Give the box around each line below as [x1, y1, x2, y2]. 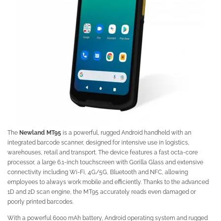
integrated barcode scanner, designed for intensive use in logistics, [7, 138, 189, 146]
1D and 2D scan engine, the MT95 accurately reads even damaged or [7, 187, 196, 195]
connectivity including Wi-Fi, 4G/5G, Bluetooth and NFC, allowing [7, 168, 188, 176]
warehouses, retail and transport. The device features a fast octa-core [7, 148, 198, 156]
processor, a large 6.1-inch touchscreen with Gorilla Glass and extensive [7, 158, 203, 166]
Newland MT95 [19, 128, 61, 136]
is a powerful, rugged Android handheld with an [61, 128, 191, 136]
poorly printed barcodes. [7, 197, 74, 205]
